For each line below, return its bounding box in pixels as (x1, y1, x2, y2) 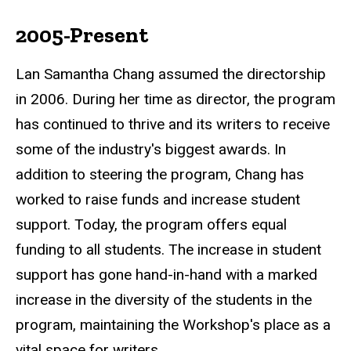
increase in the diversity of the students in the (16, 290, 312, 309)
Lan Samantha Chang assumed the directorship (16, 64, 326, 83)
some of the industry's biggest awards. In (16, 139, 286, 158)
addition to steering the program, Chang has (16, 165, 304, 183)
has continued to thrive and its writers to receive (16, 114, 330, 133)
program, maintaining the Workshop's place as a (16, 315, 331, 334)
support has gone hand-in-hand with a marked (16, 265, 317, 284)
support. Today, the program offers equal (16, 215, 287, 233)
